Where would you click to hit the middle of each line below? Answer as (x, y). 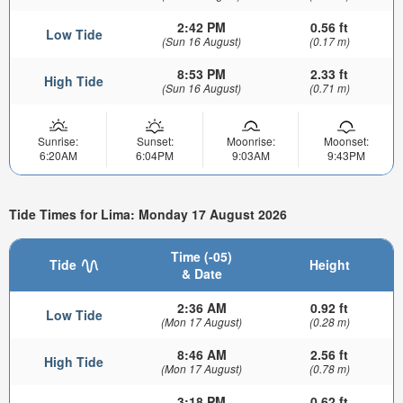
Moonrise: (251, 141)
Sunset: (155, 141)
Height (329, 264)
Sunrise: (58, 141)
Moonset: (346, 141)
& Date (201, 273)
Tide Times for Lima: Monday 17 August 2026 (148, 214)
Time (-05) (201, 256)
